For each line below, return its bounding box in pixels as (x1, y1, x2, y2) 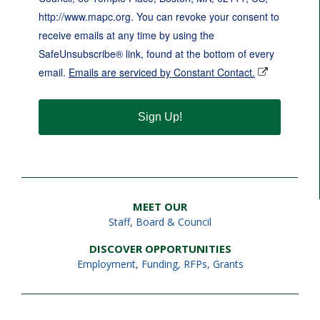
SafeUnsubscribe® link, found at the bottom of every (39, 46, 274, 61)
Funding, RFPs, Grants (141, 257, 244, 271)
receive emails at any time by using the (39, 28, 214, 42)
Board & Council (136, 215, 211, 229)
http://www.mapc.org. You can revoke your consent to (39, 9, 279, 24)
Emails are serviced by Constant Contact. (69, 65, 255, 79)
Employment (76, 257, 136, 271)
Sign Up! (137, 111, 182, 123)
